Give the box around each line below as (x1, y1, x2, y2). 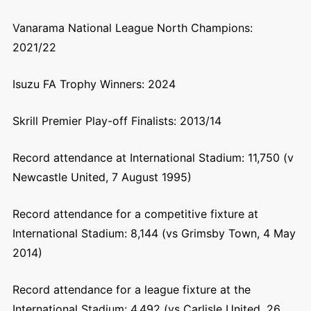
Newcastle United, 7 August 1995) (12, 170, 192, 184)
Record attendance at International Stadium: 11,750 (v (12, 151, 294, 165)
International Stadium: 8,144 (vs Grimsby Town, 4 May (12, 226, 296, 240)
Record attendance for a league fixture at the (12, 283, 251, 296)
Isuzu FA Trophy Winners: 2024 (12, 77, 176, 91)
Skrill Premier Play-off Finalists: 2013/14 (12, 114, 221, 128)
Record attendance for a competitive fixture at (12, 207, 258, 221)
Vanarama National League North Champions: (12, 21, 253, 35)
